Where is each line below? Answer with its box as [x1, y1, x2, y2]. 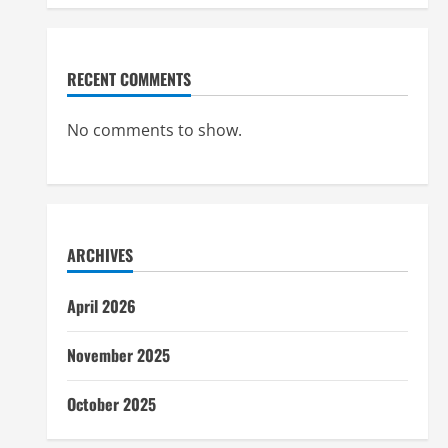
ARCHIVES [66, 243, 133, 267]
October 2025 [66, 392, 156, 416]
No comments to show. [66, 119, 242, 141]
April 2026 [66, 294, 136, 318]
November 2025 [66, 343, 170, 367]
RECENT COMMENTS [66, 67, 191, 91]
